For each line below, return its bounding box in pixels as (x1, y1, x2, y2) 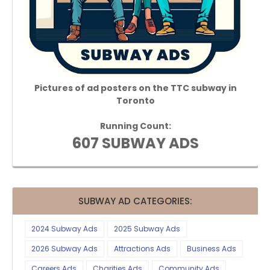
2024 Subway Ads (31, 224, 98, 234)
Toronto (116, 95, 155, 107)
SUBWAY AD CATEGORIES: (78, 195, 192, 207)
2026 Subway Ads (31, 243, 98, 254)
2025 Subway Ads (114, 224, 180, 234)
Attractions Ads (114, 243, 171, 254)
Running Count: (99, 120, 171, 132)
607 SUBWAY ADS (72, 133, 199, 153)
